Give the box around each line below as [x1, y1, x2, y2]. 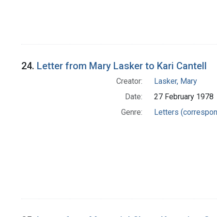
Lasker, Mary [154, 77, 197, 86]
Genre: [121, 108, 142, 117]
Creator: [116, 77, 142, 86]
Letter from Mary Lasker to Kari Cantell [37, 60, 207, 72]
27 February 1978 [154, 92, 214, 102]
